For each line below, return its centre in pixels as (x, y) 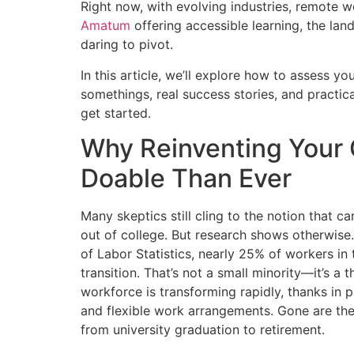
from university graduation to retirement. (203, 330)
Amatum (105, 26)
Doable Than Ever (186, 179)
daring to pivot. (127, 45)
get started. (116, 113)
